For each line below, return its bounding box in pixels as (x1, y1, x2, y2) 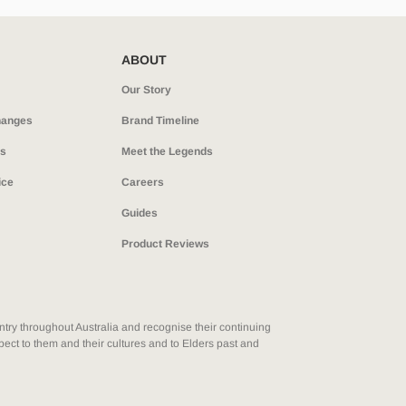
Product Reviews (121, 237, 209, 250)
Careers (121, 175, 164, 188)
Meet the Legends (121, 144, 213, 158)
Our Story (121, 82, 171, 96)
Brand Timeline (121, 113, 199, 127)
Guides (121, 206, 158, 219)
